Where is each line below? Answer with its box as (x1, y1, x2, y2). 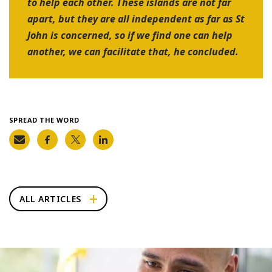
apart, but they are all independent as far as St (27, 12, 245, 25)
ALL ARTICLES (19, 193, 81, 205)
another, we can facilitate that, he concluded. (27, 45, 239, 58)
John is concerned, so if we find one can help (27, 29, 233, 42)
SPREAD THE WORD (9, 115, 80, 124)
